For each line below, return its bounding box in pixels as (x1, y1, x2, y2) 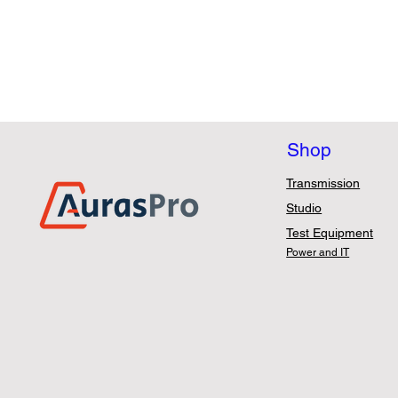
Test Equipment (286, 226, 374, 241)
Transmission (286, 176, 361, 191)
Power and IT (286, 246, 350, 259)
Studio (286, 201, 322, 216)
